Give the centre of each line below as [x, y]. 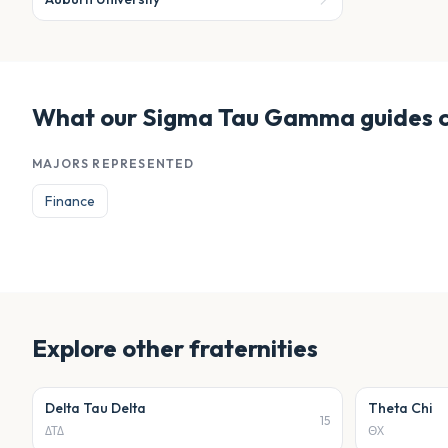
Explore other [110, 348]
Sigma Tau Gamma [248, 117]
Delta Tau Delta [95, 408]
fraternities [253, 348]
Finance [70, 201]
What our [87, 117]
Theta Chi [400, 408]
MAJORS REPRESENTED [113, 163]
